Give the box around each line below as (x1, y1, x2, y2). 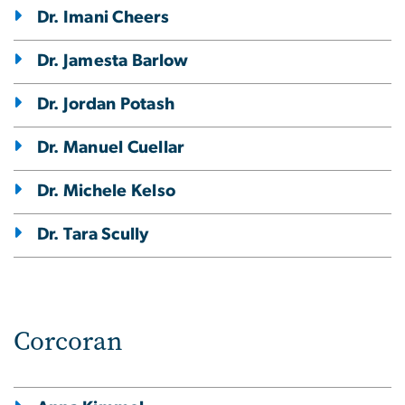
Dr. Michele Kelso (37, 182, 176, 200)
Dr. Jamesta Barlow (37, 52, 189, 70)
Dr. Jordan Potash (37, 95, 175, 113)
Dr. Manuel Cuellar (37, 138, 184, 156)
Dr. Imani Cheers (37, 8, 169, 26)
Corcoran (14, 323, 123, 359)
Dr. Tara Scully (37, 225, 149, 243)
